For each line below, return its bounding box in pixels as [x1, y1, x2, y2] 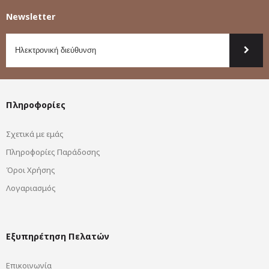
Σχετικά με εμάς [6, 128, 64, 139]
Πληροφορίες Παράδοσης [6, 146, 100, 157]
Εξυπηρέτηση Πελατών [6, 230, 109, 242]
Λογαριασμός [6, 182, 56, 193]
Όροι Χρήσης [6, 164, 55, 175]
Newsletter [6, 10, 55, 22]
